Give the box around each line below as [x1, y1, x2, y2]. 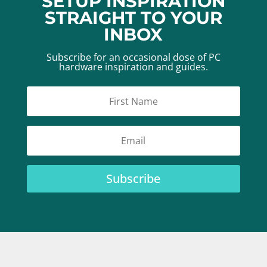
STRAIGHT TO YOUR [44, 7, 222, 28]
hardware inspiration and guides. [58, 60, 208, 73]
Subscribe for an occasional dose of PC [46, 50, 221, 64]
